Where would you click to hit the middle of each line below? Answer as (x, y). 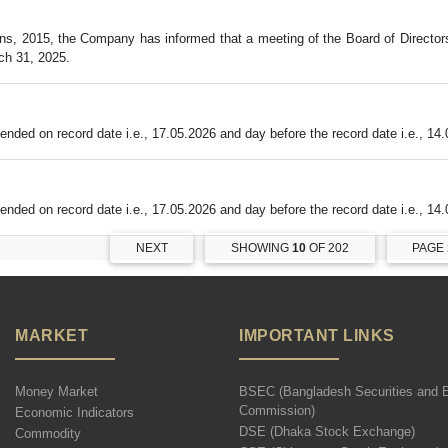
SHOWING (260, 248)
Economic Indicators (74, 413)
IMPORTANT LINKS (317, 336)
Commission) (277, 411)
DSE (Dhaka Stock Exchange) (327, 432)
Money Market (56, 392)
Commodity (48, 434)
